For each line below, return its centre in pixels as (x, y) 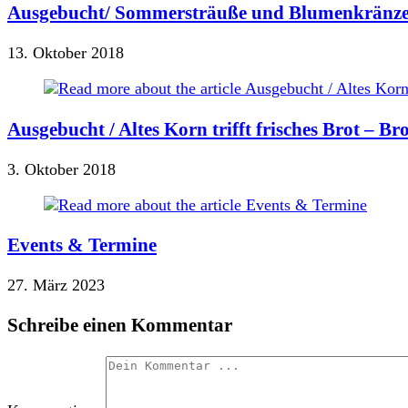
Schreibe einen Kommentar (120, 325)
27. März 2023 (56, 285)
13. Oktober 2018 (66, 53)
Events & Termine (82, 245)
